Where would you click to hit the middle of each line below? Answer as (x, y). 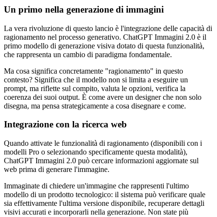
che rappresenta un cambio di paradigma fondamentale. (88, 54)
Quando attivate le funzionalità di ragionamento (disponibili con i (103, 143)
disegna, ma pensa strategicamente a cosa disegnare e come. (95, 106)
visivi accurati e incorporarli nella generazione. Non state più (96, 212)
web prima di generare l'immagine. (57, 169)
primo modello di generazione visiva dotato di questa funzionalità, (104, 46)
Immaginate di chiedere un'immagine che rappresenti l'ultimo (96, 186)
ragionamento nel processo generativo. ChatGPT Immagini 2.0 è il (105, 37)
